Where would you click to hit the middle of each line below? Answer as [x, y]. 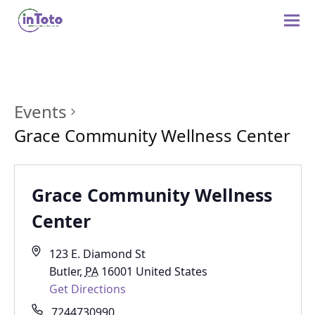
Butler [64, 271]
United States [171, 271]
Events [40, 111]
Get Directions [87, 289]
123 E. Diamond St [97, 254]
